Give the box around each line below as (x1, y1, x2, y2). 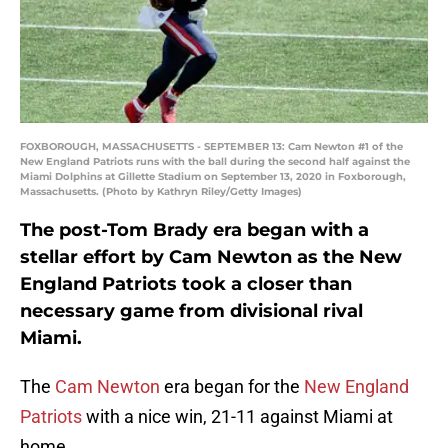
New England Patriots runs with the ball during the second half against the (20, 155, 410, 169)
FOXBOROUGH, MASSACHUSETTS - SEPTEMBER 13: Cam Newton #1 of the (20, 140, 403, 154)
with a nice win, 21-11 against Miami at (82, 406, 393, 428)
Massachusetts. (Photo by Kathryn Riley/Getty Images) (20, 185, 302, 199)
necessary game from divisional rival (20, 300, 363, 323)
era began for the (160, 376, 304, 398)
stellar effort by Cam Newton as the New (20, 246, 402, 269)
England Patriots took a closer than (20, 273, 352, 296)
